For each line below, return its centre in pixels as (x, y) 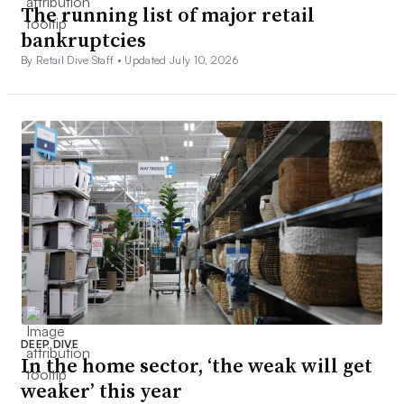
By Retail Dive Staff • (73, 60)
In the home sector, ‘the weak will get (197, 365)
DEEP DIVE (50, 344)
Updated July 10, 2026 (182, 60)
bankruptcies (83, 40)
